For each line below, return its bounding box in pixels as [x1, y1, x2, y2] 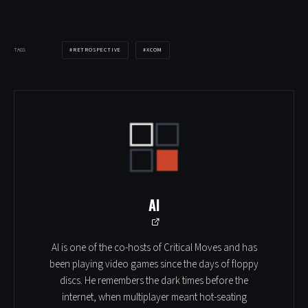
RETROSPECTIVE [72, 45, 122, 54]
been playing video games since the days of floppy [49, 256, 258, 272]
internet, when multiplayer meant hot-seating [61, 289, 247, 305]
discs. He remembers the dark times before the [60, 273, 248, 288]
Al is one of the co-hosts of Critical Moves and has [51, 240, 257, 255]
